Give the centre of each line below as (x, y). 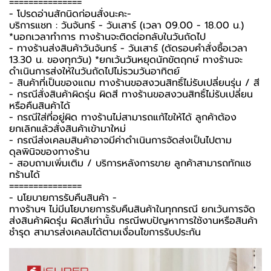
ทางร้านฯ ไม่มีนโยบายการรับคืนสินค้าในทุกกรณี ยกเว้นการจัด (132, 209)
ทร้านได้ (24, 175)
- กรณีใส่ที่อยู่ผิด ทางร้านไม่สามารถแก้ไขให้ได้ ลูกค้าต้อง (123, 117)
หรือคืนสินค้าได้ (40, 106)
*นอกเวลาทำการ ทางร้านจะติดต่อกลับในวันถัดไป (107, 37)
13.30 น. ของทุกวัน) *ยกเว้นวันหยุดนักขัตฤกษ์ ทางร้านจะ (126, 60)
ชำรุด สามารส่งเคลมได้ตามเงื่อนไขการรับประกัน (105, 232)
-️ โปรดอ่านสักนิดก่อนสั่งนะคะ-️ (70, 14)
